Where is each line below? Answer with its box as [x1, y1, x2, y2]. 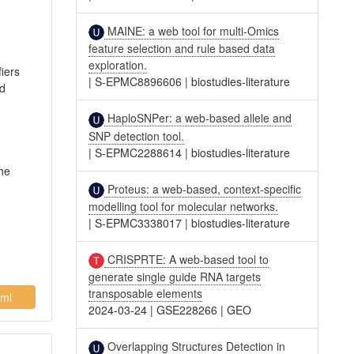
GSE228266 [156, 302, 218, 318]
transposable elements [88, 285, 203, 302]
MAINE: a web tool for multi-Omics [104, 22, 280, 39]
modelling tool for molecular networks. [88, 198, 279, 214]
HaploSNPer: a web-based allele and [104, 110, 292, 126]
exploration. [88, 57, 148, 73]
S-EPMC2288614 [95, 144, 183, 160]
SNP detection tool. [88, 127, 185, 144]
